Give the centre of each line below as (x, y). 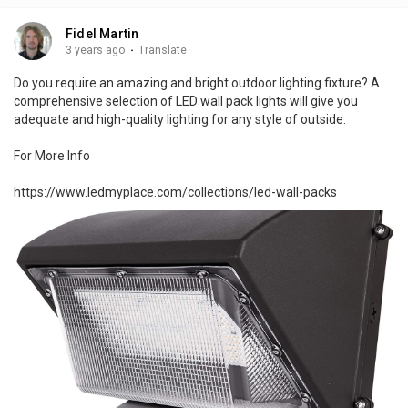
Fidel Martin (102, 34)
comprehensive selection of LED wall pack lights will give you (186, 102)
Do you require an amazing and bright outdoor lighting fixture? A (197, 83)
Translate (163, 51)
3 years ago (96, 51)
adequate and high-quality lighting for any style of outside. (180, 120)
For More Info (52, 156)
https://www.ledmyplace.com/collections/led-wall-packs (175, 193)
